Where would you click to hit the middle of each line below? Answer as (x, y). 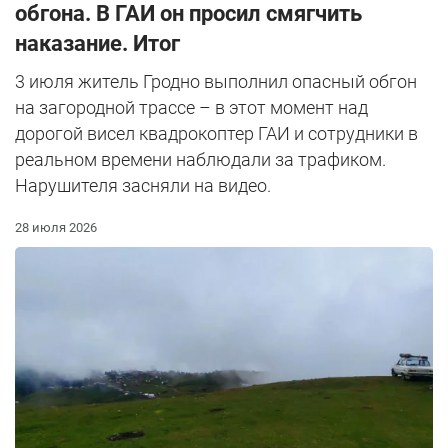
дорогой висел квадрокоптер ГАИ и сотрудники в (216, 134)
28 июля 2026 (56, 228)
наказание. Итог (97, 44)
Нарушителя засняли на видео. (143, 186)
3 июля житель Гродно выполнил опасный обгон (216, 82)
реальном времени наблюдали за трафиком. (200, 160)
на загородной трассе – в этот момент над (191, 108)
